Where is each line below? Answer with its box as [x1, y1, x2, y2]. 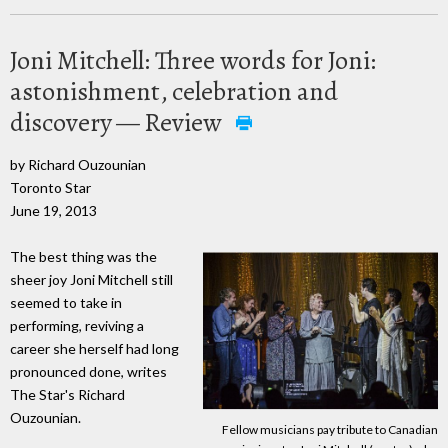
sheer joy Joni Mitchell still [10, 271, 173, 289]
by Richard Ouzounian [10, 155, 146, 173]
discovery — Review [10, 104, 226, 140]
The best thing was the [10, 248, 157, 266]
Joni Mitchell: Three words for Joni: [10, 42, 376, 78]
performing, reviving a [10, 317, 144, 335]
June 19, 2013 [10, 201, 97, 219]
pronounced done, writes [10, 363, 167, 381]
